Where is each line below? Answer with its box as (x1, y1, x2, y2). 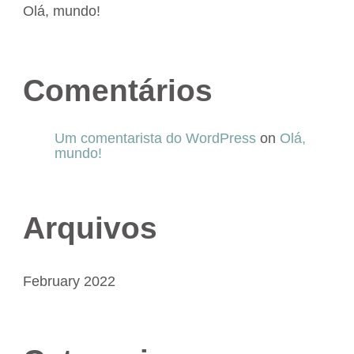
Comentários (23, 73, 213, 108)
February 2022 (23, 273, 115, 290)
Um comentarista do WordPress (55, 130, 256, 147)
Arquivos (23, 211, 157, 246)
